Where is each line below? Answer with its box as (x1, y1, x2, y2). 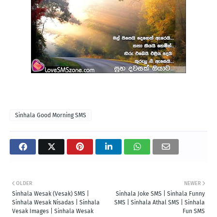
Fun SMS (183, 208, 205, 215)
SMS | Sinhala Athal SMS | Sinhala (114, 199, 205, 206)
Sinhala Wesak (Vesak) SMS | (12, 190, 89, 198)
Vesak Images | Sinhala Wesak (12, 208, 93, 215)
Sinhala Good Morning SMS (15, 112, 86, 119)
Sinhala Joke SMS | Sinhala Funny (116, 190, 205, 198)
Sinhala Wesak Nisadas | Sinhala (12, 199, 100, 206)
